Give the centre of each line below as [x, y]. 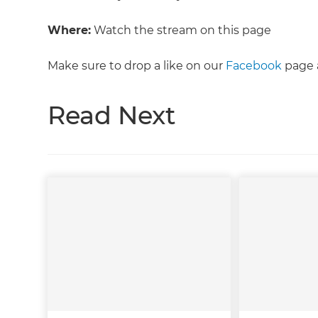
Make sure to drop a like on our [137, 66]
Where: [70, 31]
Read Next [112, 116]
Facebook [254, 66]
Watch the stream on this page [181, 31]
